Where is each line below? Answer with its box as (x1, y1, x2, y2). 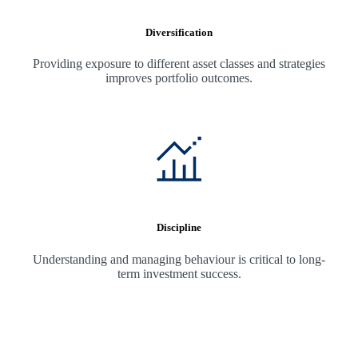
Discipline (157, 221, 201, 234)
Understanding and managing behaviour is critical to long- (33, 252, 325, 266)
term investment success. (117, 266, 241, 280)
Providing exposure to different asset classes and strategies (33, 57, 325, 71)
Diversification (145, 26, 213, 38)
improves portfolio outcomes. (105, 71, 253, 86)
